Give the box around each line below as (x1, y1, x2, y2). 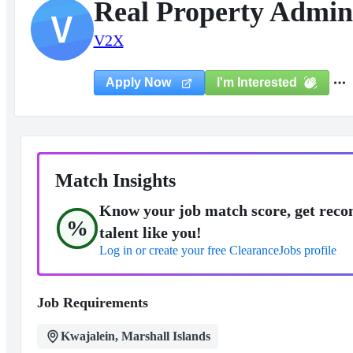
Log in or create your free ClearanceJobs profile (98, 243, 336, 257)
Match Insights (54, 170, 176, 191)
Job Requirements (36, 295, 148, 310)
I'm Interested (216, 75, 297, 89)
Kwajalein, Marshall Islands (60, 329, 210, 343)
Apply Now (105, 76, 174, 89)
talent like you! (98, 224, 202, 241)
